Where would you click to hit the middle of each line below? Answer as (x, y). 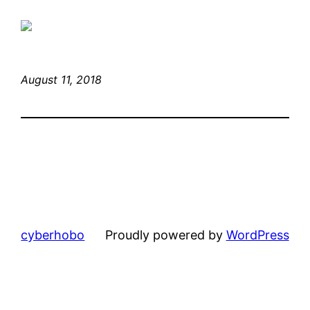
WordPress (257, 235)
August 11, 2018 (62, 79)
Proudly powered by (165, 235)
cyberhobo (53, 235)
